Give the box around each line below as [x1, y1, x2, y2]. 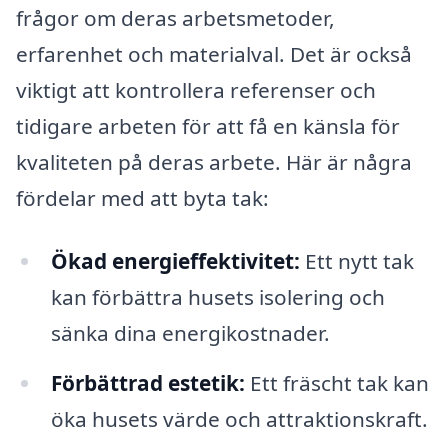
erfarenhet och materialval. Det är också [16, 39, 412, 68]
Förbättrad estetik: [50, 369, 245, 398]
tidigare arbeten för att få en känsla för [16, 111, 400, 140]
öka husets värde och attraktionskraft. [50, 405, 428, 434]
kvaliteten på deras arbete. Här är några [16, 147, 412, 176]
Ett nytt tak [299, 247, 414, 276]
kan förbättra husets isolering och [50, 283, 385, 312]
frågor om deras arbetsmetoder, [16, 3, 335, 32]
